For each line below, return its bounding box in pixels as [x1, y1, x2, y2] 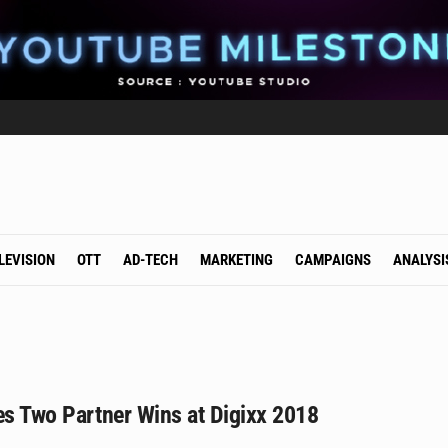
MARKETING [199, 251, 273, 269]
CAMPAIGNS [294, 251, 371, 269]
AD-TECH [122, 251, 178, 269]
